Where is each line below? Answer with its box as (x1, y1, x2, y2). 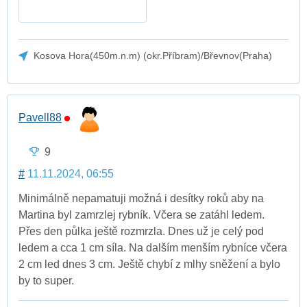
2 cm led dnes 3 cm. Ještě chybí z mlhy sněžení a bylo (19, 258, 280, 270)
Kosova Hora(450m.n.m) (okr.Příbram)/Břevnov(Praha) (34, 50, 273, 62)
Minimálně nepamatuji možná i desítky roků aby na (19, 192, 264, 204)
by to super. (19, 274, 74, 286)
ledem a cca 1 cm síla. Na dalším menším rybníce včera (19, 241, 287, 254)
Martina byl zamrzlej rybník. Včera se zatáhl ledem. (19, 208, 265, 221)
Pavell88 (19, 112, 62, 124)
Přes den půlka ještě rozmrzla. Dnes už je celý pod (19, 225, 264, 237)
